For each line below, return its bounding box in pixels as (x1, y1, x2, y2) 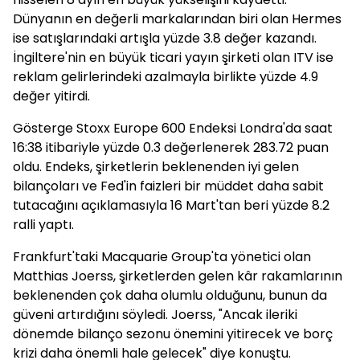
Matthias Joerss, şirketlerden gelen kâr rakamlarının (13, 267, 342, 285)
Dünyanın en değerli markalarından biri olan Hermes (13, 10, 342, 28)
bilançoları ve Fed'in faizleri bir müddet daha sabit (13, 177, 324, 195)
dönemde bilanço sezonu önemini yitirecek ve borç (13, 325, 333, 343)
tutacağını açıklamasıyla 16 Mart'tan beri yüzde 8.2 (13, 196, 329, 215)
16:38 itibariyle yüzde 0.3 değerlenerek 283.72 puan (13, 138, 329, 157)
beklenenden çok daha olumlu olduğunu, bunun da (13, 286, 327, 305)
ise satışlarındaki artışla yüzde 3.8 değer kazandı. (13, 29, 317, 47)
